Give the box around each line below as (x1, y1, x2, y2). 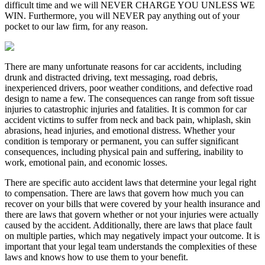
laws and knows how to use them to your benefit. (5, 251, 188, 262)
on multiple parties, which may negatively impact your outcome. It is (5, 230, 260, 241)
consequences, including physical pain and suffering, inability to (5, 146, 243, 157)
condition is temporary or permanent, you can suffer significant (5, 135, 238, 146)
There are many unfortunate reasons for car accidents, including (5, 61, 241, 72)
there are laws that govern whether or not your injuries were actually (5, 209, 258, 219)
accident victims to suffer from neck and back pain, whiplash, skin (5, 114, 251, 125)
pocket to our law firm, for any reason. (5, 21, 148, 31)
